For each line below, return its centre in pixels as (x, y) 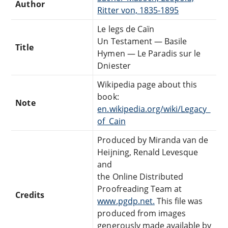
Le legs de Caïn (126, 29)
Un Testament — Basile (142, 41)
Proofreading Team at (140, 189)
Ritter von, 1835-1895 (138, 10)
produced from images (142, 213)
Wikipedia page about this (147, 84)
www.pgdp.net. (126, 201)
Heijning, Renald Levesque (148, 152)
